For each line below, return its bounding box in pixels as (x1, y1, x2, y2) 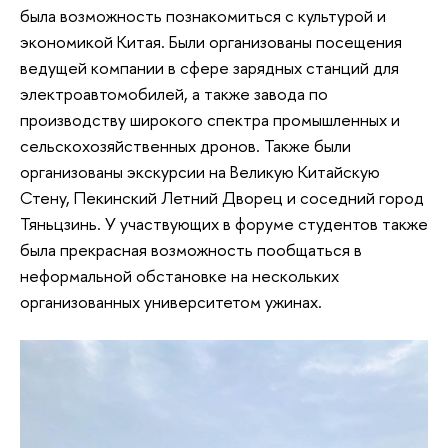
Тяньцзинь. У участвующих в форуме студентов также (20, 211, 428, 235)
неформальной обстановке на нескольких (20, 263, 339, 287)
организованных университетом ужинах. (20, 289, 322, 313)
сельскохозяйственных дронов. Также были (20, 133, 351, 157)
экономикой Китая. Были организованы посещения (20, 29, 402, 53)
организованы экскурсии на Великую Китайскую (20, 159, 380, 183)
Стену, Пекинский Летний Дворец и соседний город (20, 185, 424, 209)
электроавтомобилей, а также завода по (20, 81, 328, 105)
